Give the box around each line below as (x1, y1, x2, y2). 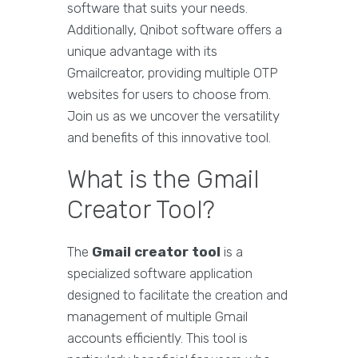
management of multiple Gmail (67, 308, 248, 324)
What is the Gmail (67, 165, 259, 194)
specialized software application (67, 265, 253, 281)
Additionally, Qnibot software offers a (67, 22, 282, 38)
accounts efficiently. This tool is (67, 330, 248, 346)
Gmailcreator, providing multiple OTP (67, 65, 278, 81)
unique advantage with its (67, 43, 217, 59)
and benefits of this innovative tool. (67, 129, 271, 145)
